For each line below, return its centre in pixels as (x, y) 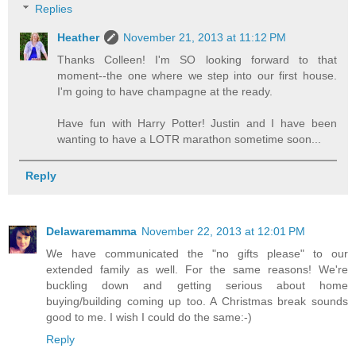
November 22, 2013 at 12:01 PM (223, 231)
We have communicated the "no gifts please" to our (197, 253)
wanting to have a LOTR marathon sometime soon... (190, 139)
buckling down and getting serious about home (197, 285)
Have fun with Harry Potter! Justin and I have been (197, 124)
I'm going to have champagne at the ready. (165, 92)
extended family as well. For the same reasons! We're (197, 269)
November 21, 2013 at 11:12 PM (205, 38)
